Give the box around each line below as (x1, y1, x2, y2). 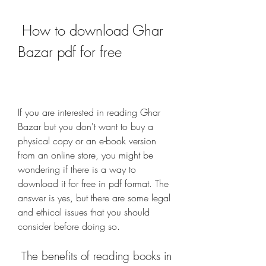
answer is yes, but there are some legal (18, 191, 170, 204)
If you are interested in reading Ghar (18, 106, 160, 119)
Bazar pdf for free (18, 42, 122, 61)
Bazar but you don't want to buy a (18, 120, 153, 133)
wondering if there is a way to (18, 163, 136, 176)
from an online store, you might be (18, 148, 153, 161)
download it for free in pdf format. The (18, 177, 169, 190)
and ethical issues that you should (18, 205, 150, 218)
